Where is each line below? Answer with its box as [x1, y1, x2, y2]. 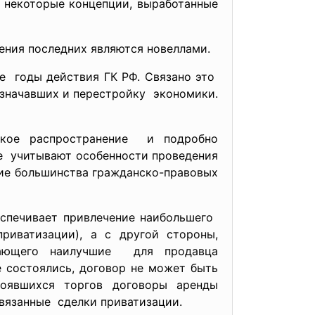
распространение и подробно [29, 131, 219, 146]
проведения [152, 148, 218, 162]
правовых [164, 165, 218, 179]
